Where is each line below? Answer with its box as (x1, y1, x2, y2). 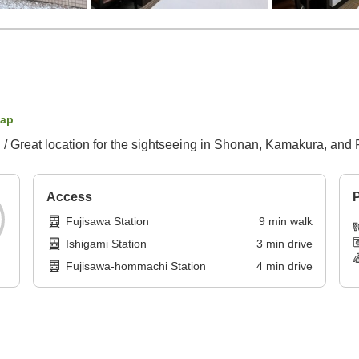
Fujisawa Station (66, 215, 150, 228)
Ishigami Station (66, 237, 147, 251)
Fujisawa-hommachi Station (66, 260, 207, 273)
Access (46, 190, 93, 204)
